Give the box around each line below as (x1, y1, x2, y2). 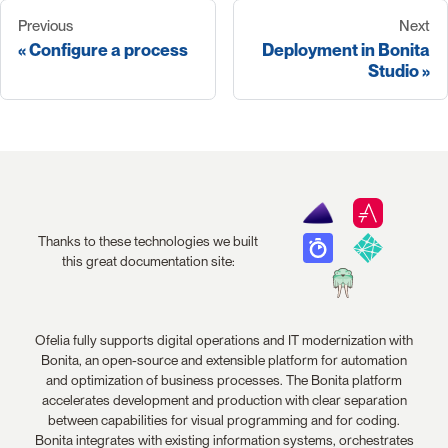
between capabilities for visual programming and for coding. (48, 412, 400, 429)
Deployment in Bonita (262, 39, 430, 60)
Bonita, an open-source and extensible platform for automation (41, 352, 407, 369)
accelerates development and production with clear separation (41, 392, 407, 409)
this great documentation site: (61, 252, 235, 269)
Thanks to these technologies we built (38, 232, 259, 249)
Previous (18, 17, 73, 36)
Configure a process (29, 39, 188, 60)
